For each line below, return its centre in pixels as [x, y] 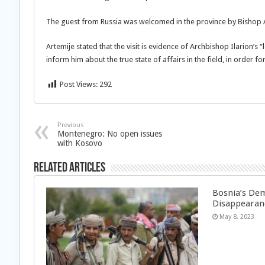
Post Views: [79, 84]
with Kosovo [80, 143]
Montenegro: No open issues [110, 134]
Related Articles [70, 168]
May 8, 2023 [237, 217]
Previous [71, 125]
